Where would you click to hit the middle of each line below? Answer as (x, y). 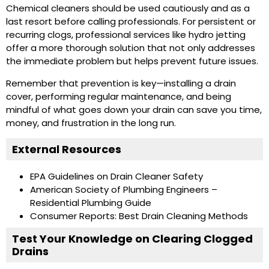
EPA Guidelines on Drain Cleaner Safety (116, 177)
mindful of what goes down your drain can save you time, (134, 109)
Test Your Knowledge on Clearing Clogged (132, 239)
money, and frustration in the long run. (91, 122)
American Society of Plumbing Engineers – (124, 190)
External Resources (67, 150)
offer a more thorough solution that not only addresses (131, 48)
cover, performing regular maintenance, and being (119, 96)
